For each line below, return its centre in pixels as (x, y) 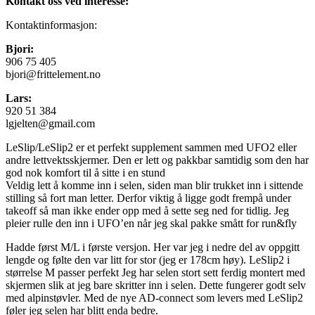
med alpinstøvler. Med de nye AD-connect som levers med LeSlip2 (154, 297)
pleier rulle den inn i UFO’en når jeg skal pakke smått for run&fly (151, 223)
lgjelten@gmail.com (50, 123)
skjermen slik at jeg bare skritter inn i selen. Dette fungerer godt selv (156, 285)
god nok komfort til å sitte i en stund (85, 172)
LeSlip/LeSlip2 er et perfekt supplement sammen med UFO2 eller (151, 147)
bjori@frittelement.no (53, 74)
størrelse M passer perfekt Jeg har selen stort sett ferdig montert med (155, 272)
